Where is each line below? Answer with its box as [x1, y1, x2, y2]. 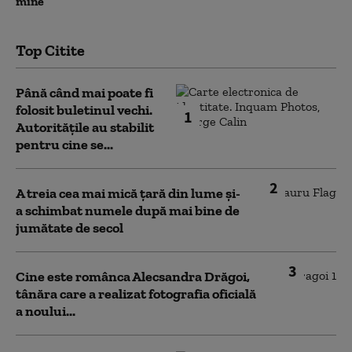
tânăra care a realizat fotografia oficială [16, 285, 256, 302]
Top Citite [16, 41, 85, 60]
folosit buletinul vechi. [16, 101, 152, 119]
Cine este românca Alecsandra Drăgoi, [16, 268, 250, 285]
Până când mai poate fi [16, 84, 153, 101]
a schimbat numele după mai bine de [16, 202, 240, 219]
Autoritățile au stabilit [16, 119, 154, 136]
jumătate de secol [16, 219, 123, 236]
